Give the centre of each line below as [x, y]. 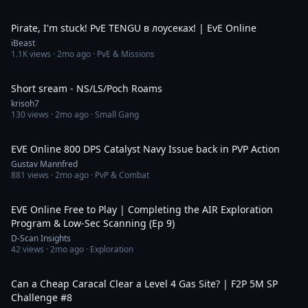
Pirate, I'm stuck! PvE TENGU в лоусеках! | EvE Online [134, 28]
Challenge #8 [42, 297]
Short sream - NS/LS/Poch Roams [87, 88]
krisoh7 [25, 103]
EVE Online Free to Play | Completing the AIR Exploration [142, 209]
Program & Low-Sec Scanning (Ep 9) [93, 223]
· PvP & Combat [119, 175]
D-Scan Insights [41, 238]
